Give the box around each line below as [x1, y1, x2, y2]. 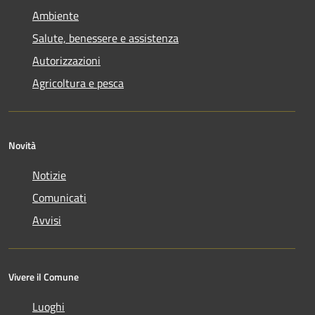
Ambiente [32, 7, 79, 25]
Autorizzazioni [32, 52, 101, 70]
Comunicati [32, 189, 86, 207]
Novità [8, 138, 36, 153]
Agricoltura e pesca [32, 75, 124, 92]
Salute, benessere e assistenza [32, 30, 179, 47]
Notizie [32, 167, 66, 184]
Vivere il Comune [8, 269, 79, 285]
